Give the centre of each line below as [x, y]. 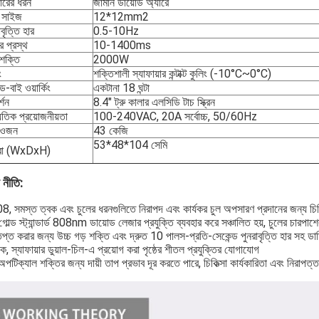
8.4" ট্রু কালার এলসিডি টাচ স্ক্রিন [154, 102]
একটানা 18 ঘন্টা [121, 88]
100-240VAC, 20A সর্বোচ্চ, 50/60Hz [175, 116]
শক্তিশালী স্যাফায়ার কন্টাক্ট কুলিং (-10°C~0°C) [182, 74]
